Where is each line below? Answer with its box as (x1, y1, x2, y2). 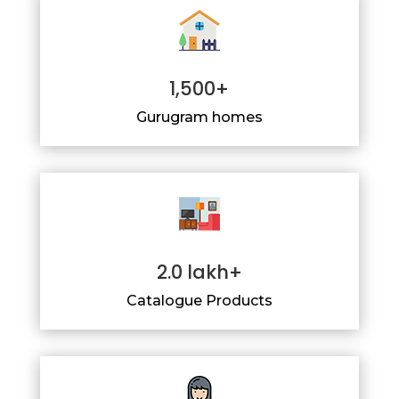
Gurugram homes (135, 108, 263, 126)
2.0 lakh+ (156, 258, 242, 285)
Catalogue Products (126, 291, 273, 309)
